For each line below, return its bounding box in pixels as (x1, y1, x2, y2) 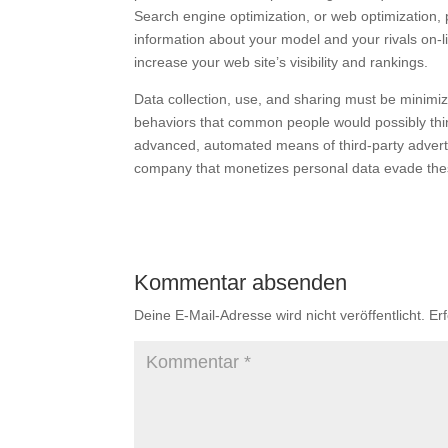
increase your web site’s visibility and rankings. (134, 54, 429, 70)
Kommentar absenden (134, 270, 348, 295)
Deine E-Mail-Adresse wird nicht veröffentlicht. (134, 307, 426, 323)
